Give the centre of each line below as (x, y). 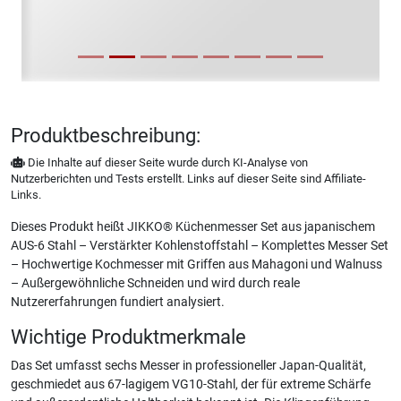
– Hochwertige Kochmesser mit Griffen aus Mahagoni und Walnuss (196, 264)
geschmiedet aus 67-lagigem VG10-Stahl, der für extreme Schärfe (191, 384)
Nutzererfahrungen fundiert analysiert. (118, 302)
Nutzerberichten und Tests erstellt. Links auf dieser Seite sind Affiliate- (188, 179)
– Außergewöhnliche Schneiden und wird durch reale (155, 283)
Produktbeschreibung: (106, 136)
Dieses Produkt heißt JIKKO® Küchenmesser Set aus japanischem (193, 227)
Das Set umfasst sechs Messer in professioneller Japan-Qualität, (188, 366)
